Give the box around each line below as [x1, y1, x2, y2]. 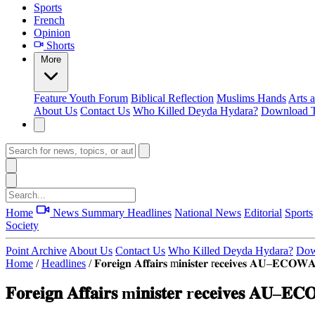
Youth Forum [69, 92, 128, 104]
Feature [34, 92, 69, 104]
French [34, 14, 65, 26]
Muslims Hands [217, 92, 286, 104]
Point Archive [6, 245, 67, 257]
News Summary [50, 207, 127, 219]
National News [174, 207, 241, 219]
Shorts [44, 39, 75, 51]
